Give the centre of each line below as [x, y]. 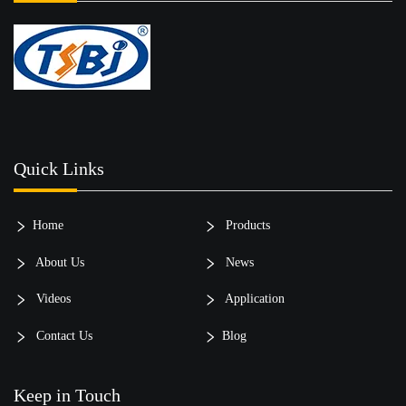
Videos [52, 299]
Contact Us [63, 336]
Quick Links [59, 169]
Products [246, 226]
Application [253, 299]
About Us [58, 262]
